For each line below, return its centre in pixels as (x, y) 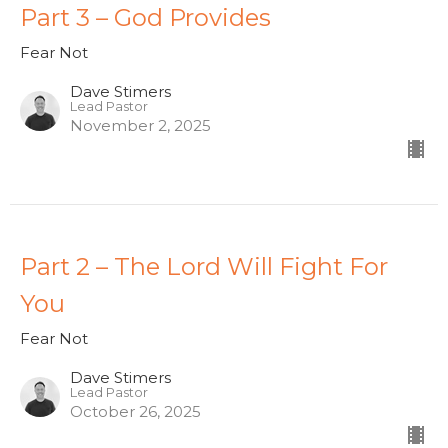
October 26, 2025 (135, 412)
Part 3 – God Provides (145, 18)
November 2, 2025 (140, 126)
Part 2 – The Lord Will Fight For (204, 267)
